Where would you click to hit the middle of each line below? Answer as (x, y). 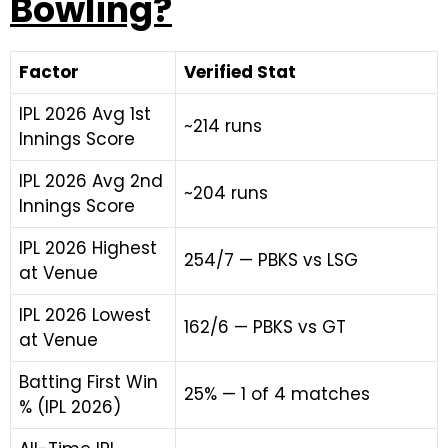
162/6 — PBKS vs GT (265, 327)
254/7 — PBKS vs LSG (271, 260)
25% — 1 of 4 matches (277, 394)
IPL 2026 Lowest (85, 315)
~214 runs (223, 126)
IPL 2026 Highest (88, 248)
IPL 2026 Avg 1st (85, 114)
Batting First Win (88, 382)
